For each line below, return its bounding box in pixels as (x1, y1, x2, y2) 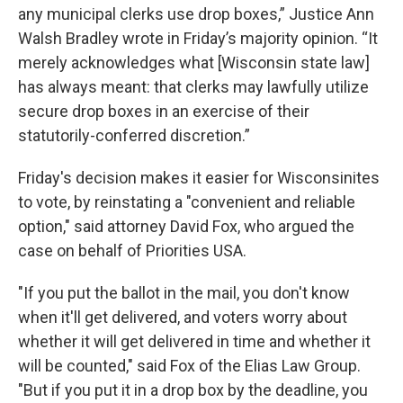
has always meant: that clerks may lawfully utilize (18, 77, 369, 96)
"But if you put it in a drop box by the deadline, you (18, 381, 368, 399)
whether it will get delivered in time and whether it (18, 332, 371, 351)
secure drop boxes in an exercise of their (18, 102, 309, 121)
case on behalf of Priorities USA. (18, 241, 246, 260)
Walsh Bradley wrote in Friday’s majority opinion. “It (18, 29, 378, 48)
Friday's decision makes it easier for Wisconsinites (18, 168, 380, 187)
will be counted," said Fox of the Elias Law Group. (18, 356, 361, 375)
